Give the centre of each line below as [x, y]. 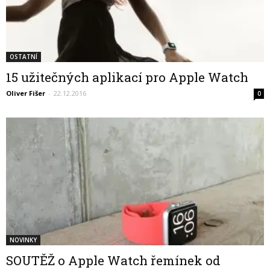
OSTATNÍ [24, 57]
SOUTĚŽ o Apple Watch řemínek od [113, 260]
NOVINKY [23, 240]
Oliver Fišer [26, 93]
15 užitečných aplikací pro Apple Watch [127, 77]
